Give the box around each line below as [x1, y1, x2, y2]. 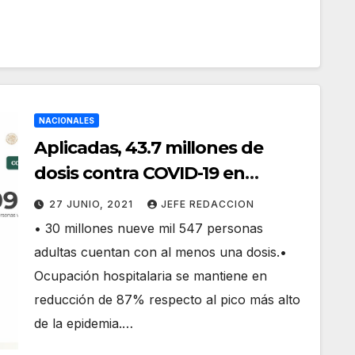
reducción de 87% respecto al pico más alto [34, 292, 301, 307]
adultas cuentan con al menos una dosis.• [34, 244, 288, 260]
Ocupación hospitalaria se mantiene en [34, 268, 268, 284]
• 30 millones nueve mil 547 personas [34, 220, 264, 236]
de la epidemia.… [34, 315, 134, 331]
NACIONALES [39, 116, 95, 125]
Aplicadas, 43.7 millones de [34, 137, 263, 158]
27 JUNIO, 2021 [49, 198, 137, 210]
